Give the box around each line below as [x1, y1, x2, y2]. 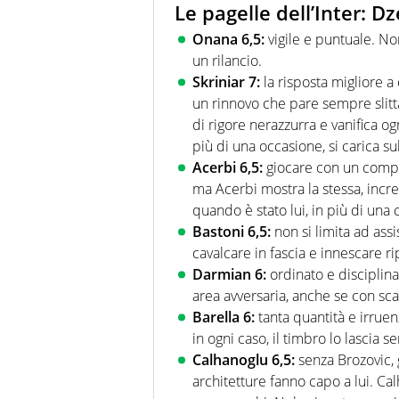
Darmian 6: [192, 265, 266, 285]
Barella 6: [192, 307, 255, 328]
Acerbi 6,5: [192, 158, 263, 178]
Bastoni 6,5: [192, 222, 271, 242]
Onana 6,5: [192, 29, 265, 50]
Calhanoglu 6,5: [192, 350, 295, 370]
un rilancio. [192, 51, 262, 71]
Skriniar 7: [192, 72, 260, 93]
